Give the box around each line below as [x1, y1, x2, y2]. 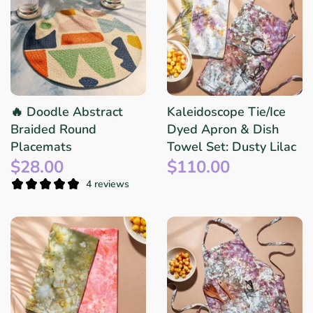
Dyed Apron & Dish [167, 121, 279, 138]
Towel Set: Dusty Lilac [167, 138, 296, 156]
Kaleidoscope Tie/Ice [167, 103, 286, 121]
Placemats [10, 138, 72, 156]
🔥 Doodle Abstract [10, 103, 123, 121]
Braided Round [10, 121, 96, 138]
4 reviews [86, 177, 129, 191]
